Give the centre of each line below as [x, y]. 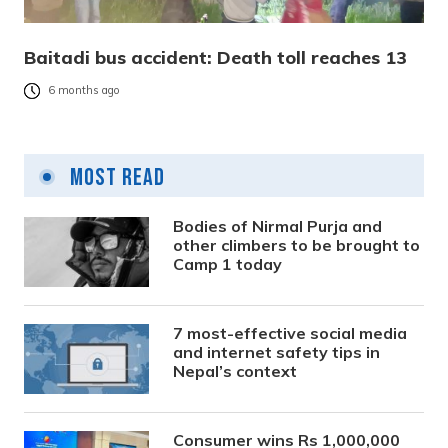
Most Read [115, 178]
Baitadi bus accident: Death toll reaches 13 [215, 58]
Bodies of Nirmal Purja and [278, 226]
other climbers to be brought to [297, 245]
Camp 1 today [228, 264]
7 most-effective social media [290, 333]
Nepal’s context [235, 371]
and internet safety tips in [277, 352]
